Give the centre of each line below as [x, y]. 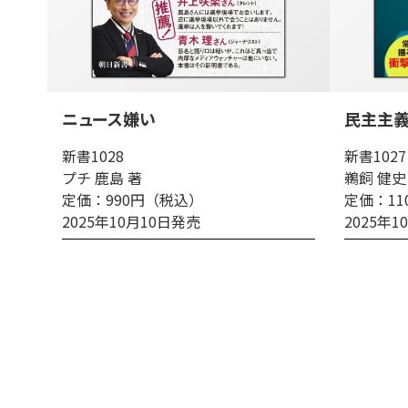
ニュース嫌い [109, 118]
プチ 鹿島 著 [102, 178]
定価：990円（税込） [133, 199]
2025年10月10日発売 [131, 221]
